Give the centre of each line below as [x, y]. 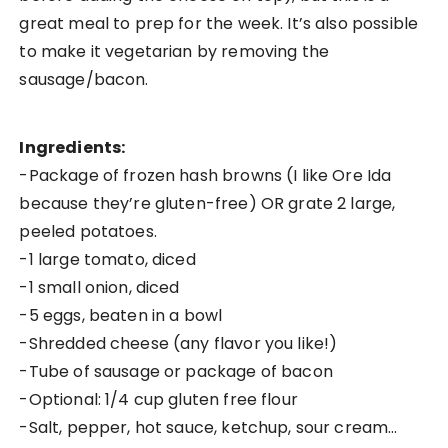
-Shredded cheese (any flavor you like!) [178, 344]
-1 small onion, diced [99, 288]
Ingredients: [72, 148]
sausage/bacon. [84, 80]
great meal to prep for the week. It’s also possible [219, 24]
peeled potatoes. [88, 232]
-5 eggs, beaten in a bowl [121, 316]
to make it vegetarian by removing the [174, 52]
